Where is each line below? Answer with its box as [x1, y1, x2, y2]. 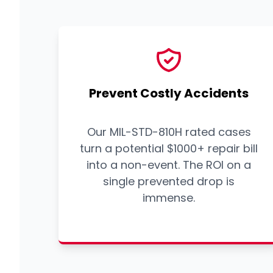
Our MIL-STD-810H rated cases [87, 124, 251, 140]
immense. [143, 190, 196, 206]
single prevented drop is [103, 174, 235, 190]
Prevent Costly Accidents [89, 85, 249, 102]
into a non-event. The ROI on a [87, 157, 252, 173]
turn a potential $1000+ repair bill [80, 141, 258, 157]
